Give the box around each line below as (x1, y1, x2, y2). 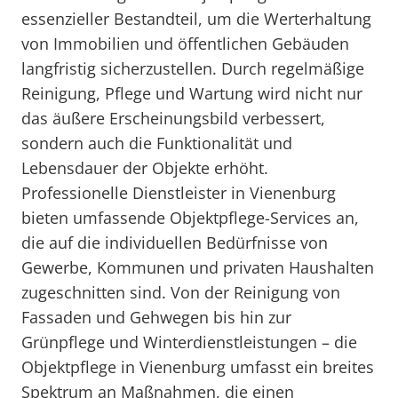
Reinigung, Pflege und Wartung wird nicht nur (21, 83, 362, 104)
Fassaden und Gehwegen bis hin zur (21, 306, 291, 328)
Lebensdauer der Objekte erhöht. (21, 157, 268, 179)
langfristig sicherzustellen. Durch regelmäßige (21, 58, 364, 79)
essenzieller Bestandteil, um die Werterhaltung (21, 8, 371, 29)
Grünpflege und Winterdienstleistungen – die (21, 331, 357, 353)
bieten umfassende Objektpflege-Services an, (21, 207, 359, 228)
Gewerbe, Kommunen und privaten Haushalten (21, 257, 374, 278)
